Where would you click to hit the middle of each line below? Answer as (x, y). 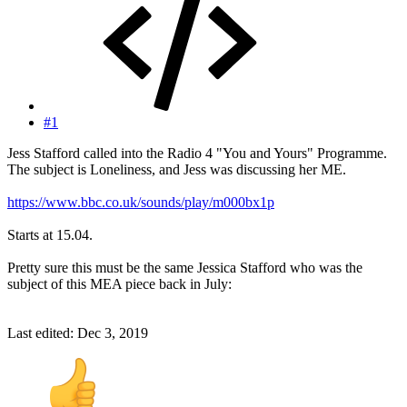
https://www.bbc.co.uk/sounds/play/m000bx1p (141, 202)
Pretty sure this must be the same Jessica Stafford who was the (185, 267)
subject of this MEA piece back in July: (119, 283)
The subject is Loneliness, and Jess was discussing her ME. (177, 169)
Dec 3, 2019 (113, 333)
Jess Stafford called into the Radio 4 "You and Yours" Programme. (197, 153)
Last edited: (42, 333)
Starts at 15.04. (50, 234)
